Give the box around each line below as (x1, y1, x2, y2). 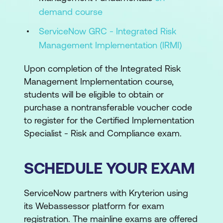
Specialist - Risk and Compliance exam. (24, 128, 182, 138)
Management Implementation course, (24, 76, 174, 87)
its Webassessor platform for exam (24, 201, 164, 211)
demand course (39, 6, 103, 17)
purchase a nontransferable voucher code (24, 102, 192, 112)
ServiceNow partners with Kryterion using (24, 188, 188, 198)
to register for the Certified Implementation (24, 115, 194, 125)
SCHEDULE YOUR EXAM (24, 159, 195, 177)
